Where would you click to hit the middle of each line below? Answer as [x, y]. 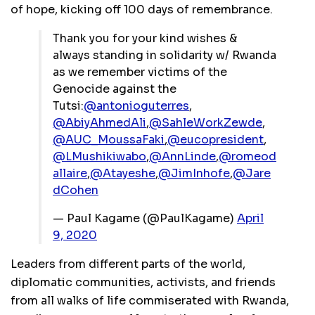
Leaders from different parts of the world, [128, 264]
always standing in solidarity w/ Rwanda [165, 56]
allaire [70, 174]
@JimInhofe [194, 174]
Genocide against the [115, 89]
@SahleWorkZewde [206, 123]
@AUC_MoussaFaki [109, 140]
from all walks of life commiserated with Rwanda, [150, 301]
